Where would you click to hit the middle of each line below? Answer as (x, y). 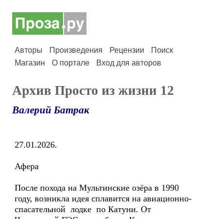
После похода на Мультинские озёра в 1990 (97, 188)
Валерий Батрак (51, 110)
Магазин (30, 63)
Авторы (29, 50)
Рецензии (127, 50)
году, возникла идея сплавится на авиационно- (103, 198)
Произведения (76, 50)
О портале (71, 63)
